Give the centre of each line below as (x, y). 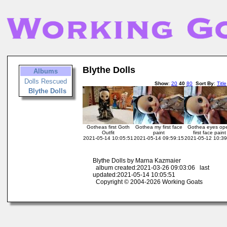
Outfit (108, 133)
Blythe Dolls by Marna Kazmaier (137, 161)
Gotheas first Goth (108, 127)
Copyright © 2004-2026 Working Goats (148, 182)
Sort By (205, 83)
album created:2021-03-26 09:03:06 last (151, 168)
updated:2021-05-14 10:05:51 (134, 175)
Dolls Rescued (46, 81)
